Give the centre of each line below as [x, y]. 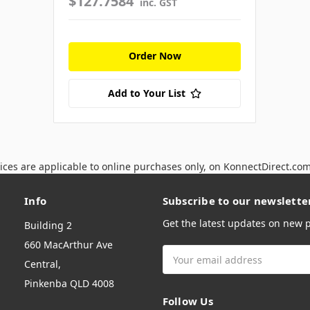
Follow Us [188, 301]
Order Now [155, 55]
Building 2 [48, 225]
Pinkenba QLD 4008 [69, 283]
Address [182, 267]
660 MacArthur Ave [69, 245]
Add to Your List [147, 93]
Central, [43, 264]
